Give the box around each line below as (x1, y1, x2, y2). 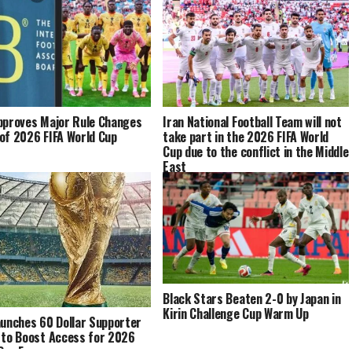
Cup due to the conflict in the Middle (163, 142, 349, 162)
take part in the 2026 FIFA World (163, 127, 329, 147)
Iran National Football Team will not (163, 112, 342, 132)
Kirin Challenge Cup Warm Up (163, 304, 309, 324)
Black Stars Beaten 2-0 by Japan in (163, 289, 341, 309)
